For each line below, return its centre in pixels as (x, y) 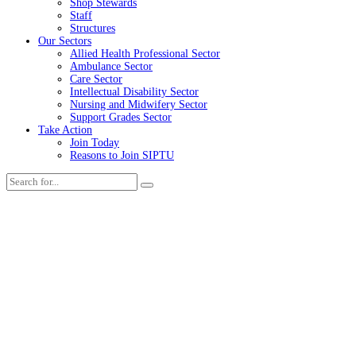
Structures (93, 28)
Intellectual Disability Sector (134, 91)
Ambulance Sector (111, 66)
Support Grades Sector (121, 117)
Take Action (65, 130)
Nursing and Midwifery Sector (139, 104)
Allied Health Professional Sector (145, 53)
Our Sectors (65, 41)
